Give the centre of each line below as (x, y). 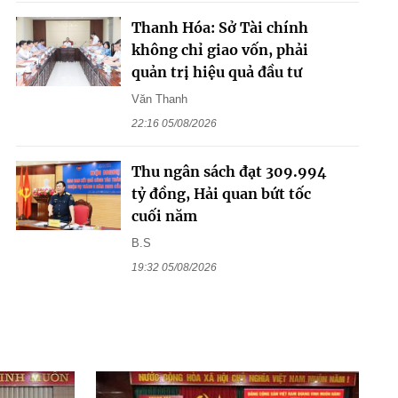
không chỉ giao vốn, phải (219, 49)
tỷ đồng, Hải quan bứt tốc (221, 193)
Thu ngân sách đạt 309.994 (229, 171)
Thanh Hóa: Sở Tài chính (219, 27)
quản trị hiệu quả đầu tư (216, 72)
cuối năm (164, 215)
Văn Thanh (159, 99)
